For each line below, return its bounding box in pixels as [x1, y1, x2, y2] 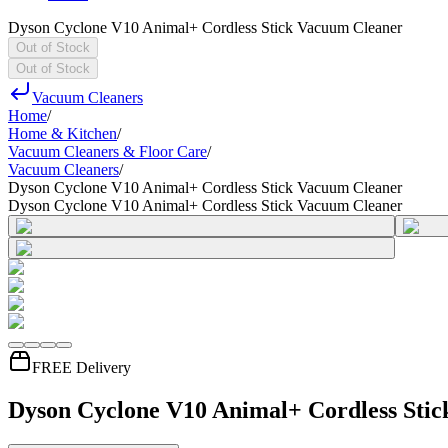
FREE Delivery [32, 359, 131, 376]
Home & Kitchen [8, 125, 117, 142]
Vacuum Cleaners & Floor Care [8, 143, 207, 160]
